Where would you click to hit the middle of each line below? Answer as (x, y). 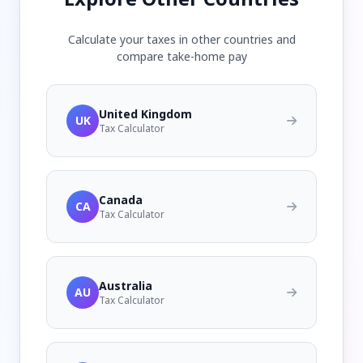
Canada (121, 200)
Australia (126, 286)
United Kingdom (145, 114)
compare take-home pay (181, 56)
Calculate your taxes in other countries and (181, 39)
